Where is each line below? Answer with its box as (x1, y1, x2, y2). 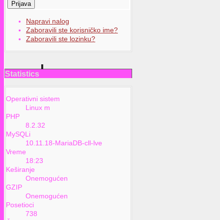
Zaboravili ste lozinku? (26, 34, 95, 43)
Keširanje (6, 165, 35, 174)
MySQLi (6, 130, 30, 138)
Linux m (26, 104, 50, 112)
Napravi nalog (26, 17, 69, 25)
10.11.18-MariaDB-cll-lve (26, 139, 102, 147)
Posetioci (6, 201, 34, 209)
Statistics (5, 69, 39, 78)
